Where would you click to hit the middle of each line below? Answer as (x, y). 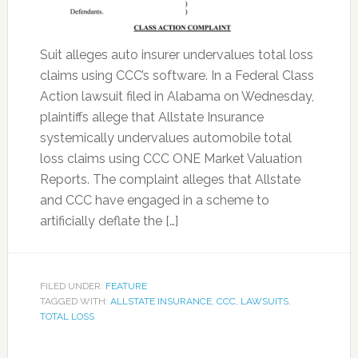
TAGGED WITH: (75, 301)
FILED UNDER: (72, 286)
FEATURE (126, 286)
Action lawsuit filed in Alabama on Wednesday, (177, 96)
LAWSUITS (264, 301)
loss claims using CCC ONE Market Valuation (171, 159)
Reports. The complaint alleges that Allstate (170, 179)
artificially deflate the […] (109, 221)
